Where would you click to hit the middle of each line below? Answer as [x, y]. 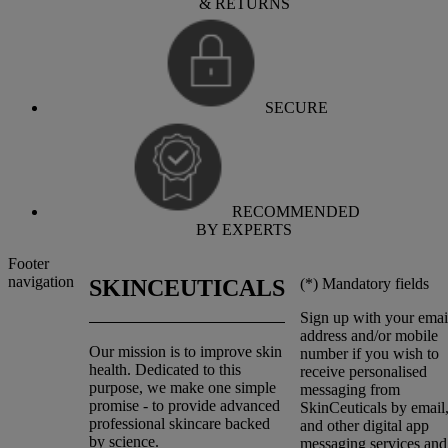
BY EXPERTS [244, 230]
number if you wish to [369, 353]
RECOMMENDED [296, 212]
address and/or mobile [369, 335]
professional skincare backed [179, 423]
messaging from [350, 389]
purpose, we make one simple [182, 387]
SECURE [296, 108]
